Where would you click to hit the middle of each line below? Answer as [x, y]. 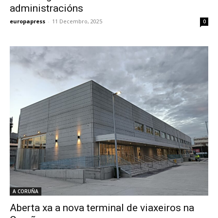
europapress [27, 21]
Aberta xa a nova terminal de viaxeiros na [102, 208]
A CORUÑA [26, 191]
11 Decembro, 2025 [77, 21]
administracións [46, 8]
